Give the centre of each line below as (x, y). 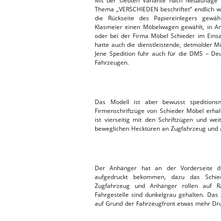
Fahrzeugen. (112, 62)
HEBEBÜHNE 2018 (167, 40)
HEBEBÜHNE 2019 (167, 16)
